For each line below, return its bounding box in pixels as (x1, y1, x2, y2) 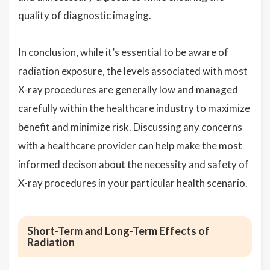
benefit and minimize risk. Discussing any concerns (18, 121, 242, 134)
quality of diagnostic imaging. (18, 9, 151, 22)
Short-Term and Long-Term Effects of (27, 224, 210, 238)
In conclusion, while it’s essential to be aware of (18, 46, 228, 59)
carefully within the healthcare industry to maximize (18, 102, 250, 115)
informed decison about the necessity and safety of (18, 158, 249, 171)
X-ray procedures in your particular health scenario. (18, 177, 248, 190)
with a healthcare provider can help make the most (18, 139, 242, 152)
